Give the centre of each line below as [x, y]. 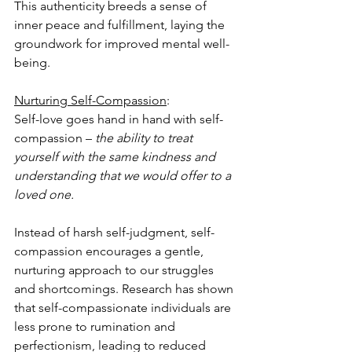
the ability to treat [145, 138]
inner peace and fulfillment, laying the [121, 25]
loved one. [44, 195]
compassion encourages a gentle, [110, 251]
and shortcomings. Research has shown [125, 289]
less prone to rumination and [96, 327]
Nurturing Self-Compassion [90, 101]
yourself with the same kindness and [116, 157]
